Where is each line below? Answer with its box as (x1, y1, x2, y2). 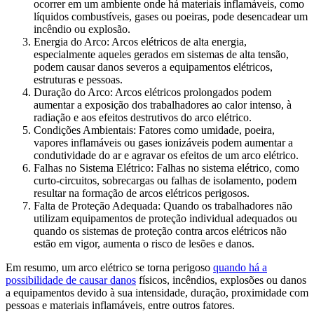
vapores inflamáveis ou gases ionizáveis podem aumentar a (34, 136, 293, 149)
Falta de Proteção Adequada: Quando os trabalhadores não (34, 199, 292, 212)
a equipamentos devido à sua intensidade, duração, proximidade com (6, 286, 308, 299)
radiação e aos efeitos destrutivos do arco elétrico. (34, 111, 252, 123)
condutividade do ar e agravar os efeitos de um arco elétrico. (34, 149, 299, 161)
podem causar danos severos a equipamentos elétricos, (34, 60, 273, 73)
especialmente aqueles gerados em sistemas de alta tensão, (34, 48, 289, 60)
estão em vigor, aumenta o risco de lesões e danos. (34, 237, 254, 250)
